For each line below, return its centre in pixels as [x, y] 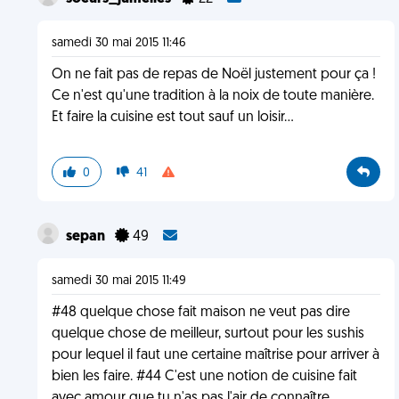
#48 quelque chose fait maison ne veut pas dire [200, 313]
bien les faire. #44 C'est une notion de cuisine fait [204, 377]
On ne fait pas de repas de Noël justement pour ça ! [213, 75]
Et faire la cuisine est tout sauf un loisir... [172, 118]
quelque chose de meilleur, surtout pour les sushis [208, 334]
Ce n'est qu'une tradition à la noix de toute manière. [212, 96]
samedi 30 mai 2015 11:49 [118, 281]
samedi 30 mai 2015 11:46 [118, 43]
